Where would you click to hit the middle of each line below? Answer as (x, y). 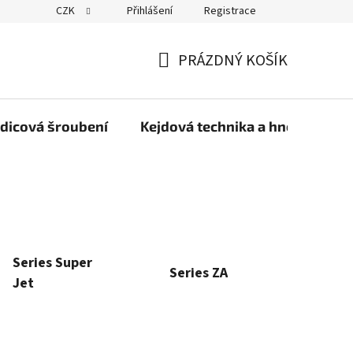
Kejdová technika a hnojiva (229, 126)
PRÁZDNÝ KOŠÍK (233, 61)
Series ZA (199, 273)
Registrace (230, 11)
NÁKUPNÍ (189, 79)
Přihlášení (150, 11)
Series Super (52, 262)
